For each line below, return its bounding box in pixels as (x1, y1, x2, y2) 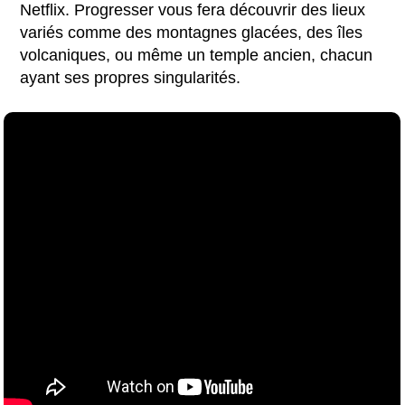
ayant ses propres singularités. (20, 68, 241, 87)
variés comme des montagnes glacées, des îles (20, 23, 363, 42)
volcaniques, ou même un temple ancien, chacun (20, 45, 373, 64)
